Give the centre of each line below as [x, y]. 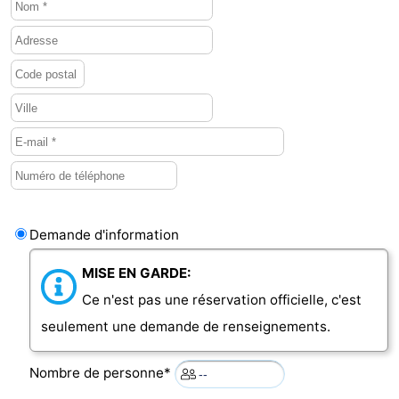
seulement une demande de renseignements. [186, 327]
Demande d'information [104, 235]
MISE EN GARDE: [137, 273]
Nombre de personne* [102, 373]
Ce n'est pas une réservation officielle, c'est [222, 300]
